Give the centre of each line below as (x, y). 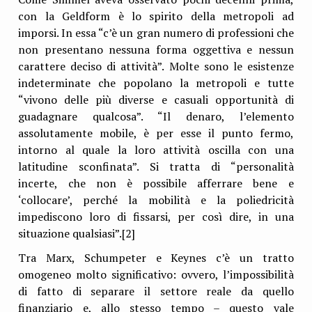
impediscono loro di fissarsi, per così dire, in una (156, 217)
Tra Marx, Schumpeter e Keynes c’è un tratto (156, 258)
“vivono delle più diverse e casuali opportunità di (156, 100)
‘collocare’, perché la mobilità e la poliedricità (156, 200)
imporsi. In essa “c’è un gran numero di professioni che (156, 33)
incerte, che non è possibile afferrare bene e (156, 184)
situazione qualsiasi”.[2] (77, 234)
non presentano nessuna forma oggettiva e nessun (156, 50)
